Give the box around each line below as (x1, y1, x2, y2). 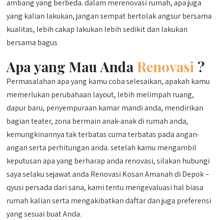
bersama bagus (6, 37, 58, 48)
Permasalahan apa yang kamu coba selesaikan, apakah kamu (6, 76, 210, 86)
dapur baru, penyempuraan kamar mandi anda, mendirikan (6, 103, 204, 113)
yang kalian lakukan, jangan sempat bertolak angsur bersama (6, 11, 212, 21)
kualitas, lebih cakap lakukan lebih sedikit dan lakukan (6, 24, 188, 34)
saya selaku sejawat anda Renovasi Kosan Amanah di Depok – (6, 169, 210, 179)
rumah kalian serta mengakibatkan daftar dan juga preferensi (6, 195, 212, 206)
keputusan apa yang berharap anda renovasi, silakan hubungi (6, 156, 210, 166)
